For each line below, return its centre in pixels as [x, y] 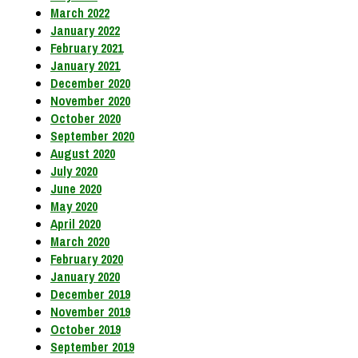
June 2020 [76, 189]
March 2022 [80, 13]
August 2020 [83, 154]
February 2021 [87, 48]
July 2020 [74, 171]
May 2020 [74, 207]
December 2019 [90, 294]
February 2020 [87, 259]
